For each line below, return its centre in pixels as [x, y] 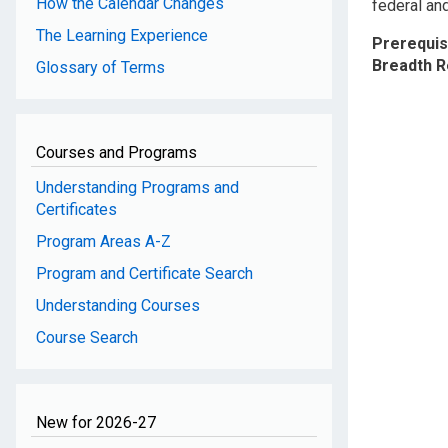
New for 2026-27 [96, 422]
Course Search [87, 337]
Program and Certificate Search [144, 273]
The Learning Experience [122, 35]
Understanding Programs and [137, 187]
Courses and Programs [116, 152]
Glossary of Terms [100, 67]
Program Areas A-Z [103, 241]
